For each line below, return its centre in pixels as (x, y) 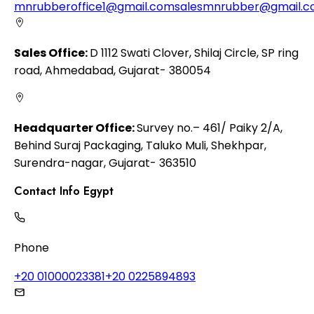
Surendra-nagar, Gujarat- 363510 (105, 163)
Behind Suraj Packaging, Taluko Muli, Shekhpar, (140, 145)
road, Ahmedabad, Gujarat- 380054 (112, 70)
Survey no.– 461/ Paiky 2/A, (210, 128)
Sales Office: (52, 53)
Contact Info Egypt (64, 191)
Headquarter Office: (75, 128)
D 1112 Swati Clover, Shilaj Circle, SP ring (194, 53)
